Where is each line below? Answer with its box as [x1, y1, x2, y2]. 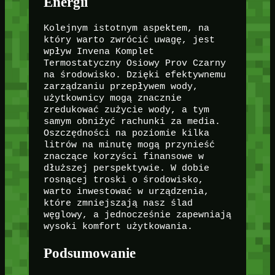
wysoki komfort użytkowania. [43, 222, 193, 231]
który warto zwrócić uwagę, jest [43, 35, 215, 45]
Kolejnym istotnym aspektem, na [43, 23, 209, 33]
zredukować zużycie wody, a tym [43, 105, 209, 115]
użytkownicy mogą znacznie [43, 93, 182, 103]
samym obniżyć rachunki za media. [43, 117, 220, 126]
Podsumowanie [43, 245, 136, 261]
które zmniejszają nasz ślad [43, 198, 193, 208]
